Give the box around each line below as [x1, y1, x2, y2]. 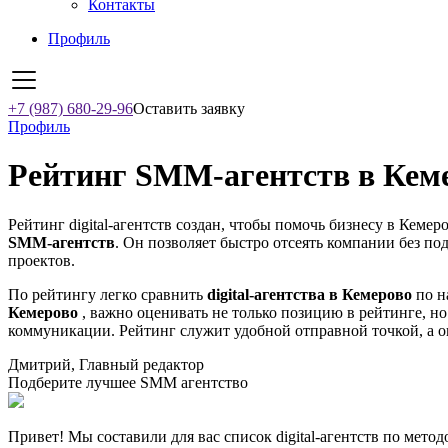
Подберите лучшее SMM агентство [8, 373, 248, 391]
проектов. [8, 251, 75, 269]
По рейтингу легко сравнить [8, 285, 207, 303]
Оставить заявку [133, 100, 245, 117]
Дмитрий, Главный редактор [8, 355, 204, 373]
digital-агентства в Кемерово [207, 285, 412, 303]
